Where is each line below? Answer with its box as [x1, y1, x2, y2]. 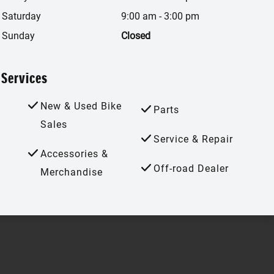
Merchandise [40, 166, 103, 178]
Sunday [2, 29, 35, 42]
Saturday [2, 10, 41, 22]
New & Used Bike [40, 100, 122, 112]
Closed [121, 29, 150, 42]
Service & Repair [153, 133, 233, 145]
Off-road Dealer [153, 162, 229, 174]
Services [1, 68, 48, 87]
